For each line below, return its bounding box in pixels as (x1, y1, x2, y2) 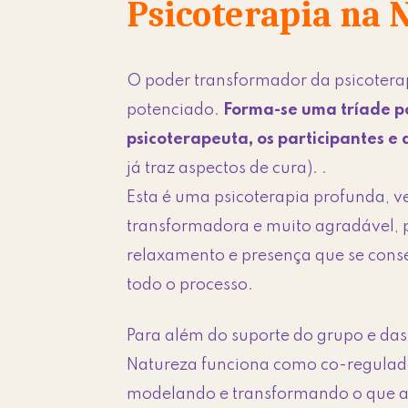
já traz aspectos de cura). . (127, 159, 328, 177)
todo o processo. (127, 276, 254, 293)
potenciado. (127, 101, 224, 118)
